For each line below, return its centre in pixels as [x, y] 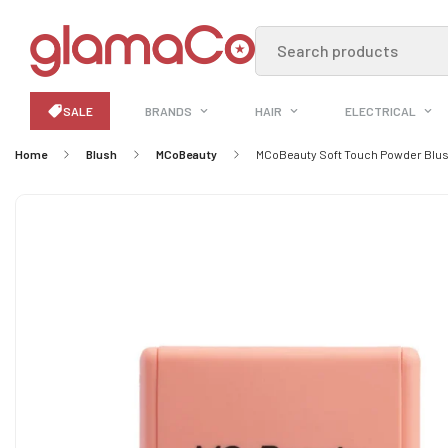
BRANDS [169, 111]
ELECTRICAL [381, 111]
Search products [337, 51]
